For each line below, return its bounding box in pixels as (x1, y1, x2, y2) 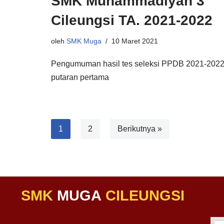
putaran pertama (51, 73, 109, 81)
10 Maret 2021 (111, 37, 158, 45)
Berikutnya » (117, 124, 162, 133)
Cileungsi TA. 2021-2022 (51, 12, 212, 28)
